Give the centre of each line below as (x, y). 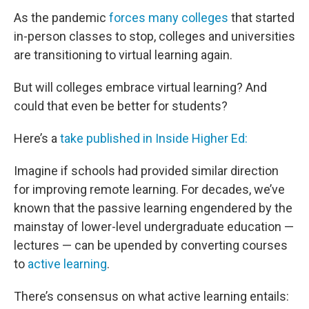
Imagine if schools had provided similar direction (146, 171)
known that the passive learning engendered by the (153, 208)
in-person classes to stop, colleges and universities (154, 37)
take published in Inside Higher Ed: (154, 139)
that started (261, 18)
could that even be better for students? (121, 106)
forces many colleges (169, 18)
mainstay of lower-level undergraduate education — (154, 227)
